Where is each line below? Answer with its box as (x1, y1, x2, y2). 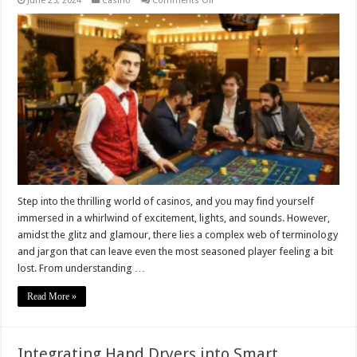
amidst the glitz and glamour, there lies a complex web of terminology (18, 229, 339, 241)
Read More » (27, 291, 77, 303)
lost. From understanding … (18, 262, 146, 275)
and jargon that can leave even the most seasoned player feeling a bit (18, 245, 334, 258)
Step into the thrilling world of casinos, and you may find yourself (18, 195, 315, 208)
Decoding (213, 5, 253, 16)
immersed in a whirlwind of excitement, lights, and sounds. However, (18, 212, 331, 225)
